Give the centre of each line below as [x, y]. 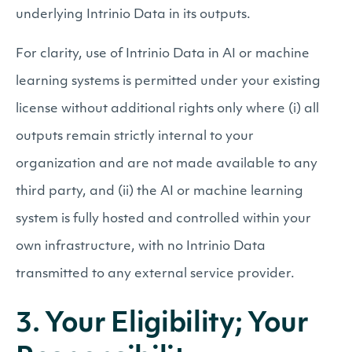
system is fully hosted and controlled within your [163, 219]
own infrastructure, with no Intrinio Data [141, 247]
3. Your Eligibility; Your [162, 325]
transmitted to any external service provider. [155, 274]
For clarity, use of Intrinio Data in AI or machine [163, 54]
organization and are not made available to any [167, 164]
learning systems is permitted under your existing [168, 82]
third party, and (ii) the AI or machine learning [159, 192]
